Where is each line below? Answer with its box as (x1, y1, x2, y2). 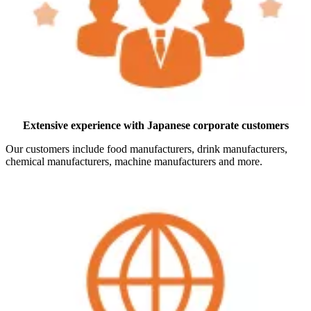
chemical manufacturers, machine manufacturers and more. (6, 155, 262, 167)
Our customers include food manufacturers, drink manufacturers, (6, 142, 287, 155)
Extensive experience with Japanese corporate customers (22, 119, 289, 131)
